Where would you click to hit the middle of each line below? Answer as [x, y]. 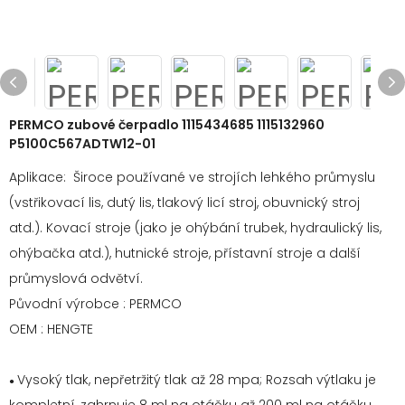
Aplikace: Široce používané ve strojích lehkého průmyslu [192, 177]
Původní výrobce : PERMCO [95, 304]
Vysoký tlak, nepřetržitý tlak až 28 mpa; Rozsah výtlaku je [197, 380]
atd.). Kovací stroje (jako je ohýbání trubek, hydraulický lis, [195, 228]
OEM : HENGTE [51, 329]
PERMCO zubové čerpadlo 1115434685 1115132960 [167, 125]
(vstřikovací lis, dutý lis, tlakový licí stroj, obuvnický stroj [184, 202]
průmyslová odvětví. [76, 278]
